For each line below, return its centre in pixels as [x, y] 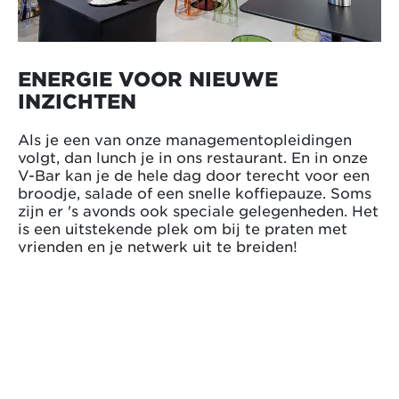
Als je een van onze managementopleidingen [185, 139]
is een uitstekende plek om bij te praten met [183, 228]
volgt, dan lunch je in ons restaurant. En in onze [193, 157]
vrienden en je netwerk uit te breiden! [158, 246]
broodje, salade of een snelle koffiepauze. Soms [195, 193]
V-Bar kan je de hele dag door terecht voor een [194, 175]
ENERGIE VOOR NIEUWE [148, 79]
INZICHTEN [77, 101]
